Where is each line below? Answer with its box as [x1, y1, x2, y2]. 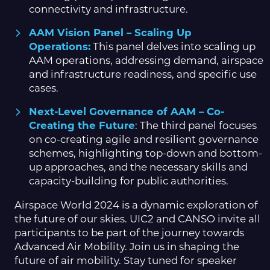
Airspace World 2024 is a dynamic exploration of [14, 199, 258, 212]
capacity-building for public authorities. [29, 175, 228, 187]
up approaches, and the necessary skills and [29, 161, 248, 174]
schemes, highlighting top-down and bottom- [29, 147, 262, 160]
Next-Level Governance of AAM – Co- [29, 105, 224, 118]
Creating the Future [29, 119, 135, 132]
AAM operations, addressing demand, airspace [29, 54, 263, 67]
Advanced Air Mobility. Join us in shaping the [14, 240, 239, 253]
